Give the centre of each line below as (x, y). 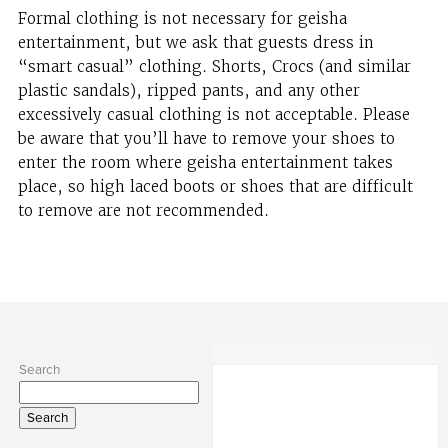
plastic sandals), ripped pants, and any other (188, 90)
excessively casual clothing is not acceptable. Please (213, 114)
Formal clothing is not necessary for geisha (182, 18)
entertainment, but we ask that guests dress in (195, 42)
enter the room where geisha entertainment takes (205, 162)
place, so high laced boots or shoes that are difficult (215, 186)
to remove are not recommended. (143, 210)
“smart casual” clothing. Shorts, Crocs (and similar (214, 66)
